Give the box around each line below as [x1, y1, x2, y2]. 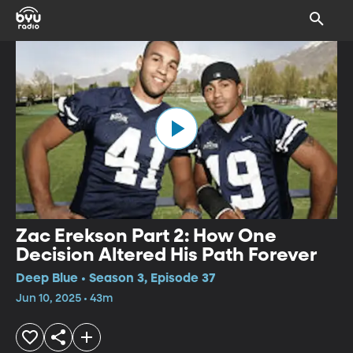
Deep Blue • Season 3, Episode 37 [16, 272, 215, 285]
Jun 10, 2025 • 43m [16, 292, 113, 304]
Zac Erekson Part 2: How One [16, 226, 277, 246]
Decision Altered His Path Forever [16, 245, 317, 265]
